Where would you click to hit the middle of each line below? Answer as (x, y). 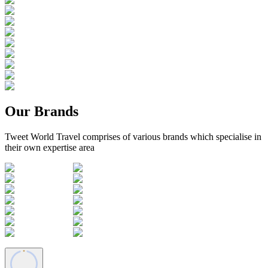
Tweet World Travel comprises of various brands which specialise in (133, 136)
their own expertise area (50, 147)
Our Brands (42, 111)
